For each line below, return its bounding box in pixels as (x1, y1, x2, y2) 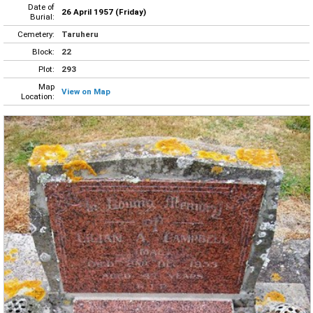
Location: (21, 91, 54, 101)
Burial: (30, 11, 54, 22)
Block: (32, 46, 54, 57)
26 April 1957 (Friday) (61, 6, 146, 17)
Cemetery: (17, 29, 54, 39)
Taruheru (61, 29, 99, 39)
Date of (28, 1, 54, 12)
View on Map (61, 86, 110, 96)
